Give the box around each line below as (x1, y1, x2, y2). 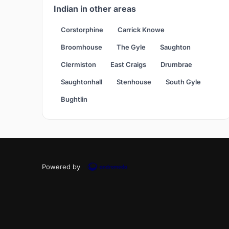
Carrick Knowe (118, 26, 165, 34)
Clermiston (61, 60, 96, 69)
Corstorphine (61, 26, 103, 34)
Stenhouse (117, 78, 151, 86)
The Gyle (117, 43, 146, 52)
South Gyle (166, 78, 201, 86)
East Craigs (110, 60, 146, 69)
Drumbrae (161, 60, 192, 69)
